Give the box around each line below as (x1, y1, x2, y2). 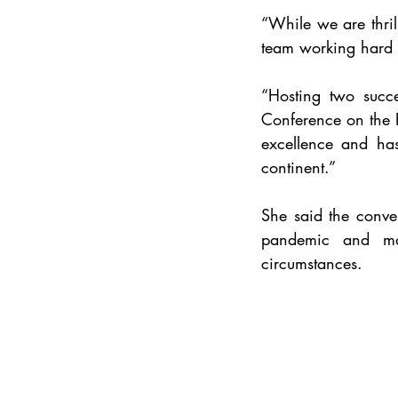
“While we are (261, 12, 372, 34)
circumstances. (261, 252, 362, 274)
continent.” (261, 156, 336, 178)
